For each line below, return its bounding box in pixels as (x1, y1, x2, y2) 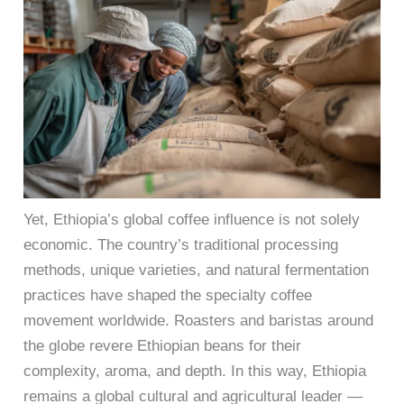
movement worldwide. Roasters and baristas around (23, 312, 374, 330)
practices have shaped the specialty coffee (23, 287, 313, 305)
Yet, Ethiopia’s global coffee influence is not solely (23, 211, 361, 229)
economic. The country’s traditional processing (23, 236, 339, 254)
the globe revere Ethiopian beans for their (23, 337, 302, 355)
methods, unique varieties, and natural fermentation (23, 262, 370, 280)
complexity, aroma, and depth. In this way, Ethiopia (23, 363, 367, 381)
